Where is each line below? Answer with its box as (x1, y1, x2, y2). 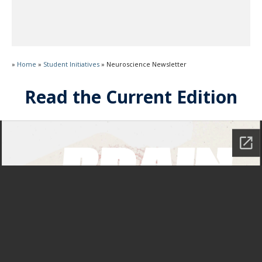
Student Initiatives (43, 60, 99, 68)
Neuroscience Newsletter (106, 60, 187, 68)
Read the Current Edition (25, 85, 237, 109)
